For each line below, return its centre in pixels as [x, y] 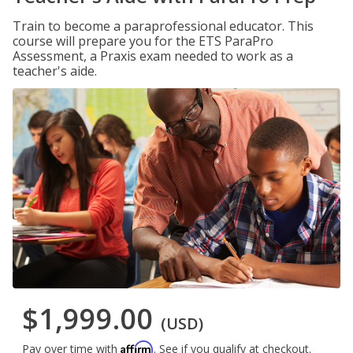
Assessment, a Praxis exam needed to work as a [153, 56]
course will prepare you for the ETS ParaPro [143, 41]
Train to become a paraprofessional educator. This [163, 26]
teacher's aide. [55, 71]
